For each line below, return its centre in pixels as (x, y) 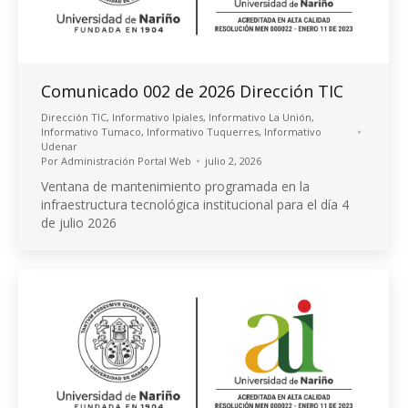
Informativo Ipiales (158, 117)
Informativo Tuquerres (203, 131)
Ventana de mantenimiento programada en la (175, 186)
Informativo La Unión (260, 117)
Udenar (59, 146)
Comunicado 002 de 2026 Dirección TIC (192, 91)
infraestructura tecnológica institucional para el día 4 (195, 204)
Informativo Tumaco (91, 131)
